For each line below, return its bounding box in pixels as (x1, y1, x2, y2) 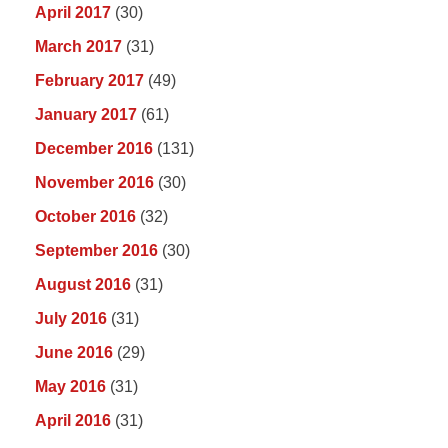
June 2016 (35, 344, 113, 362)
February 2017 (35, 72, 144, 90)
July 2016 (35, 310, 107, 328)
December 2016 (35, 140, 153, 158)
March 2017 (35, 38, 122, 56)
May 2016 (35, 378, 106, 396)
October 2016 (35, 208, 136, 226)
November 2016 (35, 174, 154, 192)
